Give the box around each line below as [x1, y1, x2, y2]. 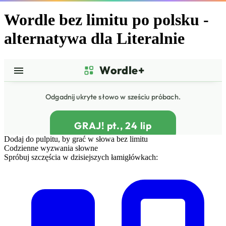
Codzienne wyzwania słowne [4, 143, 98, 152]
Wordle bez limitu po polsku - [4, 11, 209, 29]
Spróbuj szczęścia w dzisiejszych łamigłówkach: [4, 152, 158, 161]
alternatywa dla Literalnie [4, 29, 185, 48]
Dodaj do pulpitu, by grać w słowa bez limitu [4, 134, 148, 143]
